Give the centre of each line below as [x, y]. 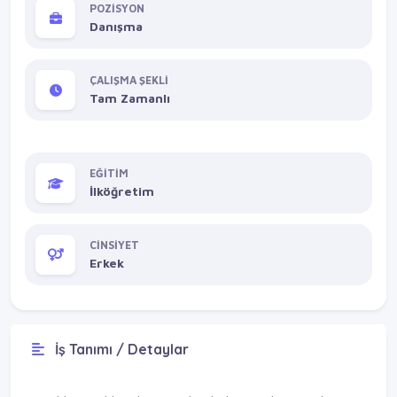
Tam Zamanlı [130, 98]
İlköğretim [122, 191]
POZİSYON [117, 9]
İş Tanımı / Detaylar [120, 349]
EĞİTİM [109, 174]
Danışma [116, 27]
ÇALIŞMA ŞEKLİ [129, 81]
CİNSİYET [114, 245]
